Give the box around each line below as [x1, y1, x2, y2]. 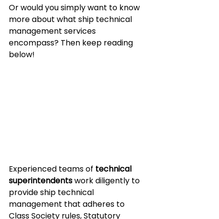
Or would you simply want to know [9, 2, 142, 13]
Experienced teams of [9, 163, 95, 175]
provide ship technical [9, 187, 96, 198]
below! [9, 49, 35, 60]
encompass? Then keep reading [9, 37, 135, 48]
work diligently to [72, 175, 142, 187]
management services [9, 25, 98, 37]
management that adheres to [9, 198, 127, 210]
